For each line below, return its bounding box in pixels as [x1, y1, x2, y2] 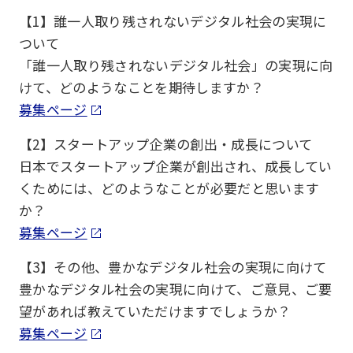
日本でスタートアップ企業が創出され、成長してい [19, 156, 333, 176]
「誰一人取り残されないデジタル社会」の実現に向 [19, 55, 333, 75]
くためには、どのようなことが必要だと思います [19, 178, 320, 198]
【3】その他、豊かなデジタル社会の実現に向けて [19, 257, 327, 277]
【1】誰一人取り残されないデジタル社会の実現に [19, 11, 327, 31]
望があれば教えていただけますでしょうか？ [19, 301, 292, 321]
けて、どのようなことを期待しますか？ [19, 77, 265, 97]
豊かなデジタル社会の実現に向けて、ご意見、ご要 [19, 279, 333, 299]
